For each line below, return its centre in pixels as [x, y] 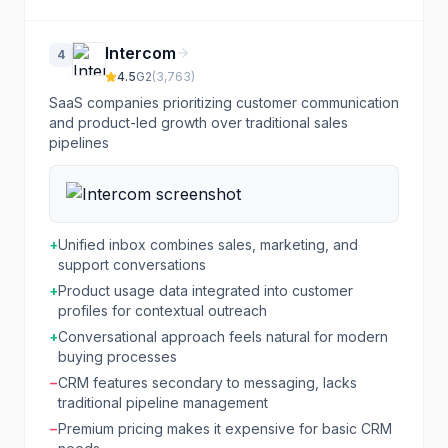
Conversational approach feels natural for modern [223, 336]
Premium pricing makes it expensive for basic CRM [225, 428]
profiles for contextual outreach [162, 310]
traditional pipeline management [163, 402]
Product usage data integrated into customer [205, 290]
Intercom [140, 53]
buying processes [117, 356]
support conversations [132, 264]
